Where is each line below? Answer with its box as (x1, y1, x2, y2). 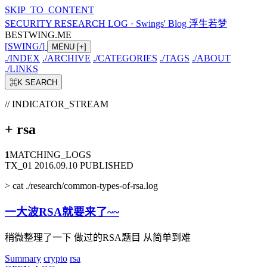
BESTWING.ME (5, 30, 72, 40)
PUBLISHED (80, 160, 133, 170)
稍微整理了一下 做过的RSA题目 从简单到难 (5, 232, 191, 243)
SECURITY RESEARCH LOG (5, 18, 128, 29)
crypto (44, 253, 67, 264)
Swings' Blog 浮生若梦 (136, 18, 227, 29)
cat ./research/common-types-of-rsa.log (10, 180, 158, 191)
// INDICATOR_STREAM (5, 99, 108, 109)
